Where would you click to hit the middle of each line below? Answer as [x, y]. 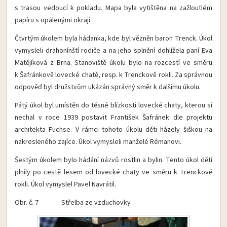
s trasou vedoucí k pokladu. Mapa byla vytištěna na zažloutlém [113, 8]
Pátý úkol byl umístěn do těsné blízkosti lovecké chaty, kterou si [113, 106]
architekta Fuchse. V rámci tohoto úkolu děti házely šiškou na [113, 130]
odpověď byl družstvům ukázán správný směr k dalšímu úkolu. [108, 87]
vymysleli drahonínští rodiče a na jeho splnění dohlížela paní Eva [113, 51]
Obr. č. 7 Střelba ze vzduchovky [73, 203]
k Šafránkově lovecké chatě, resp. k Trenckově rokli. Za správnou [113, 75]
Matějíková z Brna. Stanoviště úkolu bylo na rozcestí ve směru [113, 63]
